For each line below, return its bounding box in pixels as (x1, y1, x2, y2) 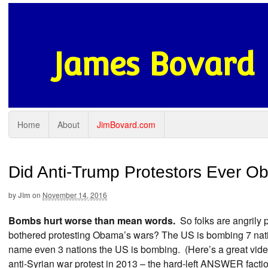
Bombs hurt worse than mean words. (8, 213, 175, 227)
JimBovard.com (97, 118, 156, 130)
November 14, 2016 (42, 190, 107, 200)
